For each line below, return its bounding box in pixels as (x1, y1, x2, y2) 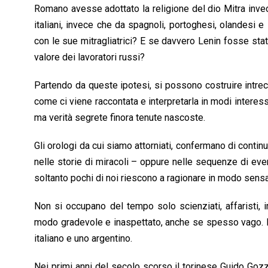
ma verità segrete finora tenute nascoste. (34, 111, 205, 123)
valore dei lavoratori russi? (34, 51, 145, 63)
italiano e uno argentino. (34, 232, 132, 244)
